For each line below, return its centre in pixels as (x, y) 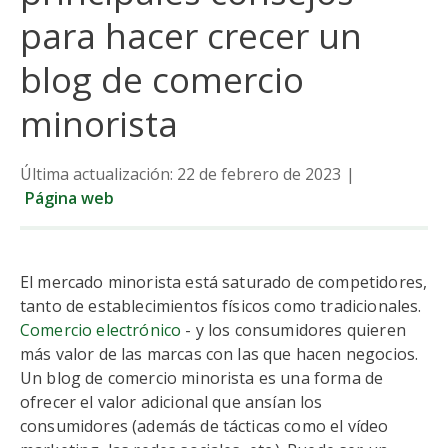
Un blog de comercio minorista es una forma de (202, 378)
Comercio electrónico (101, 330)
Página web (69, 198)
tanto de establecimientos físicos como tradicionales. (221, 306)
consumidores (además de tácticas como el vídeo (204, 426)
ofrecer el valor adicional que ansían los (171, 402)
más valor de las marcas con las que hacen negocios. (219, 354)
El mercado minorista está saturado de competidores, (224, 282)
